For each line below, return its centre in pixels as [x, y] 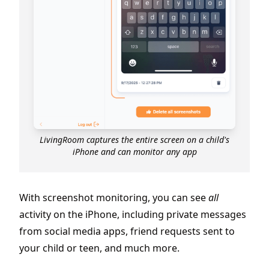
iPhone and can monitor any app [134, 151]
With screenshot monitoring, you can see [114, 197]
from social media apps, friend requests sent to [127, 231]
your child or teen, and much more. [99, 248]
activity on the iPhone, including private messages [133, 214]
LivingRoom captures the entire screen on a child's [134, 139]
